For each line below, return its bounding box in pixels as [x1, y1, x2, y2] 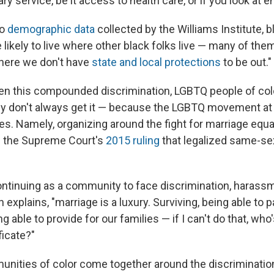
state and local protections [92, 56, 221, 69]
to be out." [221, 56, 272, 69]
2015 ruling [106, 134, 160, 147]
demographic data [7, 23, 95, 36]
